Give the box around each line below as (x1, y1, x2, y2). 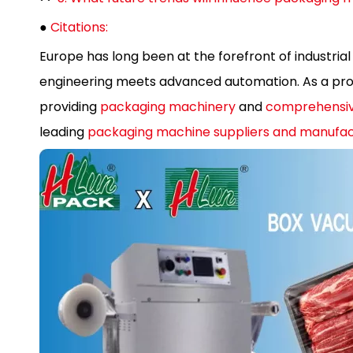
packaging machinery (100, 98, 236, 116)
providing (39, 98, 100, 116)
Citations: (50, 18, 108, 36)
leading (39, 123, 87, 141)
